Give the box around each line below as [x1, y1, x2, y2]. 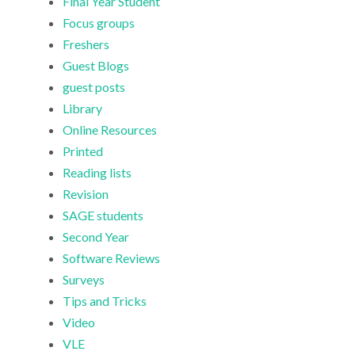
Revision [63, 186, 109, 202]
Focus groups [63, 15, 136, 31]
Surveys [63, 272, 105, 288]
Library [63, 101, 103, 116]
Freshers [63, 36, 110, 52]
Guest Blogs [63, 58, 130, 74]
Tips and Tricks [63, 293, 147, 309]
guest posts [63, 79, 126, 95]
